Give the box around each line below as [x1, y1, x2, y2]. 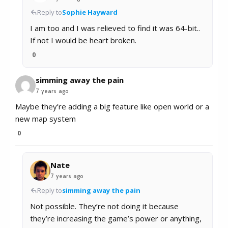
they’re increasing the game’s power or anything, [30, 213, 202, 224]
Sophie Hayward [62, 8, 118, 17]
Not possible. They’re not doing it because [30, 201, 179, 212]
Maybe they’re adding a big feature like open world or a [15, 101, 209, 112]
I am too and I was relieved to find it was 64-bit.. [30, 23, 200, 34]
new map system [15, 113, 76, 124]
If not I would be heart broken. [30, 35, 136, 46]
